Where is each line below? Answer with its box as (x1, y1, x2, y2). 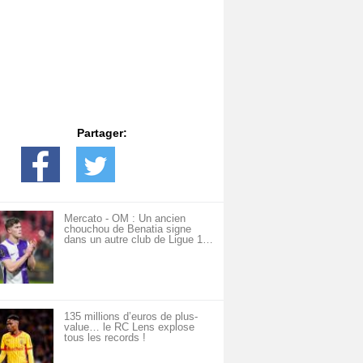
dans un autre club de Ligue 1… (64, 233, 213, 246)
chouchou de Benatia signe (64, 223, 191, 235)
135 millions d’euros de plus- (64, 310, 198, 322)
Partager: (77, 126, 127, 139)
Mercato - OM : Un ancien (64, 212, 186, 224)
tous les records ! (64, 331, 146, 344)
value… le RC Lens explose (64, 321, 194, 333)
